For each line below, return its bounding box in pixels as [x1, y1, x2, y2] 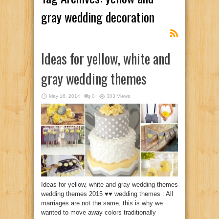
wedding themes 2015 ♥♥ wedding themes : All [41, 190, 173, 197]
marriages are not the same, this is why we [41, 199, 163, 207]
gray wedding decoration [41, 7, 154, 26]
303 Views [107, 93, 130, 99]
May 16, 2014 [49, 93, 80, 99]
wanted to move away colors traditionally [41, 208, 156, 216]
